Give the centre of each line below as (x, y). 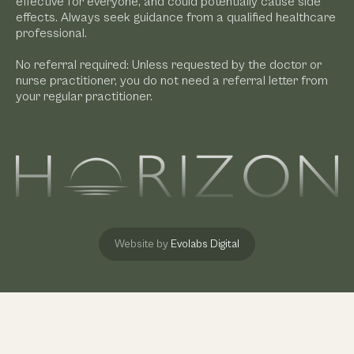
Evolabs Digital (205, 244)
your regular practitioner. (84, 96)
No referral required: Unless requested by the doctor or (169, 64)
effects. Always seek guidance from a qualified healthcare (176, 17)
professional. (51, 33)
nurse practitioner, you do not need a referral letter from (172, 80)
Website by (143, 244)
